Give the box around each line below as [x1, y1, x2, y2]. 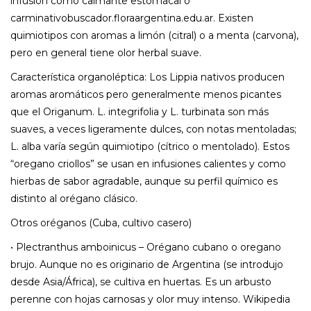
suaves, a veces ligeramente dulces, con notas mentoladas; [10, 122, 296, 135]
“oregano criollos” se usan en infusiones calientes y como [10, 157, 286, 170]
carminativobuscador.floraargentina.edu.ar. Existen [10, 11, 253, 24]
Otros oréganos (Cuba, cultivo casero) [10, 216, 192, 229]
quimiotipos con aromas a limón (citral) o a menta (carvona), [10, 28, 299, 42]
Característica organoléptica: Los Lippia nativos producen [10, 70, 285, 83]
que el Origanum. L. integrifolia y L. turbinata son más [10, 105, 269, 118]
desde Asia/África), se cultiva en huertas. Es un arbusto [10, 275, 271, 288]
